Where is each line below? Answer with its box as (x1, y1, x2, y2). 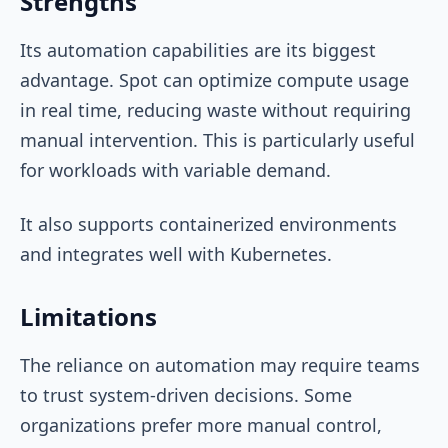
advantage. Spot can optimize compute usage (20, 67, 409, 92)
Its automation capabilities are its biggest (20, 37, 376, 62)
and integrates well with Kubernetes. (20, 241, 337, 266)
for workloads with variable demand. (20, 157, 336, 182)
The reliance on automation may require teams (20, 352, 420, 377)
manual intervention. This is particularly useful (20, 127, 415, 152)
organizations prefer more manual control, (20, 412, 382, 437)
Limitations (20, 299, 157, 333)
